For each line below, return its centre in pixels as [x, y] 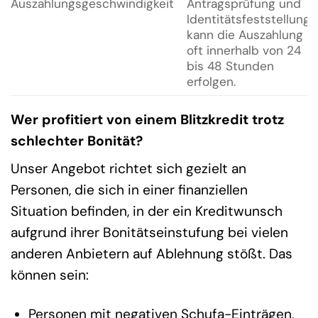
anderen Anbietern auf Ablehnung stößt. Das [152, 254]
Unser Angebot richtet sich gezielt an [128, 169]
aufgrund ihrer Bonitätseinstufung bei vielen [149, 233]
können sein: [50, 275]
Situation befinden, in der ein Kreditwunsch [147, 212]
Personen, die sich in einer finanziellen [129, 190]
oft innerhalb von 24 [243, 50]
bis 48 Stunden [230, 66]
